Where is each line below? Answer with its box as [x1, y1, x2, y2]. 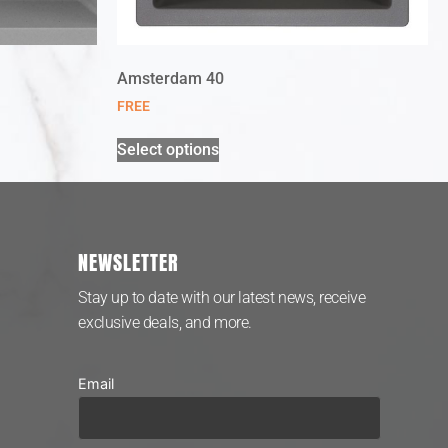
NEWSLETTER [78, 246, 180, 278]
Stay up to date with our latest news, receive [78, 287, 366, 307]
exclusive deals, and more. [78, 312, 252, 332]
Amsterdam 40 [117, 68, 224, 88]
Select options [117, 140, 219, 160]
